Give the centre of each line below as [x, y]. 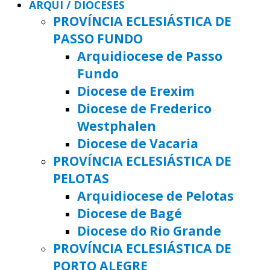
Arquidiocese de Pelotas [155, 196]
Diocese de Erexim [136, 91]
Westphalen [117, 126]
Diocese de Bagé [130, 213]
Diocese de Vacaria [138, 143]
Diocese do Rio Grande [149, 231]
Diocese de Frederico [144, 108]
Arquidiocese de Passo [150, 56]
